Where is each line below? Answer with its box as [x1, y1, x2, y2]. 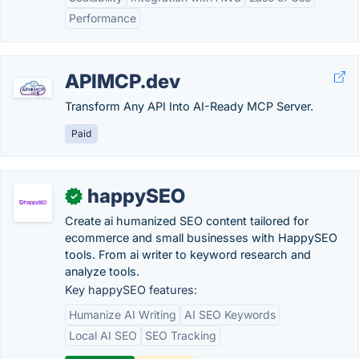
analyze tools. [65, 264, 139, 278]
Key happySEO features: [65, 283, 197, 296]
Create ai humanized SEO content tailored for [65, 214, 309, 228]
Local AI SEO [69, 329, 137, 342]
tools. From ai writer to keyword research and [65, 248, 311, 261]
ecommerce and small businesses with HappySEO [65, 231, 337, 244]
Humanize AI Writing [69, 308, 176, 321]
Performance [69, 11, 136, 25]
